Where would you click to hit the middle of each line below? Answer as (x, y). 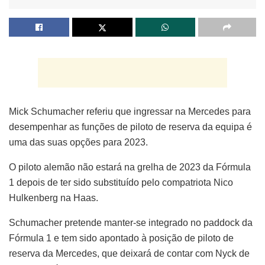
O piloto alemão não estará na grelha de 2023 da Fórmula (130, 167)
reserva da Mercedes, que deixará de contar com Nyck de (129, 253)
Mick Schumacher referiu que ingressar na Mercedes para (130, 111)
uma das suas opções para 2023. (78, 142)
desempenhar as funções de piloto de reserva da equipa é (130, 127)
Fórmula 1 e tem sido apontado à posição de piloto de (121, 238)
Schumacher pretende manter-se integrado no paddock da (131, 222)
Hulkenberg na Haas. (54, 198)
